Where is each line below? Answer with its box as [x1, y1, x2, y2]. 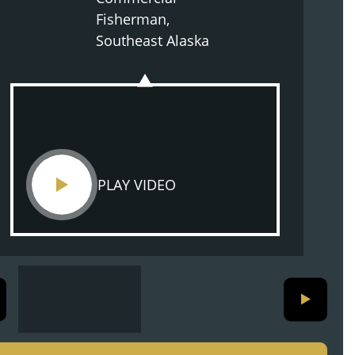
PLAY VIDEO [97, 175, 176, 194]
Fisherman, [95, 10, 170, 29]
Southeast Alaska [95, 31, 209, 50]
